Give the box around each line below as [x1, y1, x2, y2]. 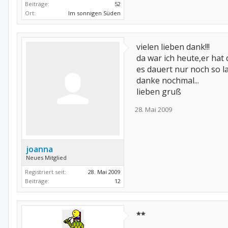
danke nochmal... [136, 75, 199, 86]
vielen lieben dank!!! [136, 41, 210, 52]
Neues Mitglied [26, 154, 67, 161]
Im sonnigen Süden [68, 9, 121, 17]
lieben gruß [136, 86, 181, 97]
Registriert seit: [25, 168, 66, 176]
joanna [26, 144, 53, 155]
